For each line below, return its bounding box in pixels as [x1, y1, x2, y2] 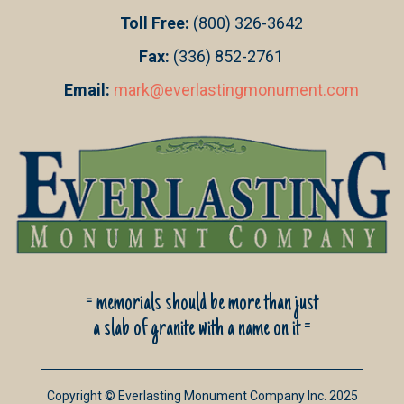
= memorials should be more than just [86, 289, 318, 317]
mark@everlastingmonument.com [113, 80, 359, 100]
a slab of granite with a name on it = [93, 315, 311, 343]
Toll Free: [119, 14, 193, 33]
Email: [63, 80, 114, 100]
